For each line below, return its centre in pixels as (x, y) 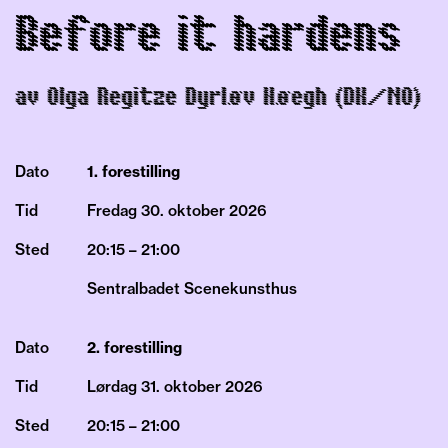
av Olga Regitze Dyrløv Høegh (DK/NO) (218, 97)
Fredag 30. (126, 210)
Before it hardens (208, 36)
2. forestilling (135, 347)
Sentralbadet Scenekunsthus (192, 288)
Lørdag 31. (124, 386)
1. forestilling (134, 171)
